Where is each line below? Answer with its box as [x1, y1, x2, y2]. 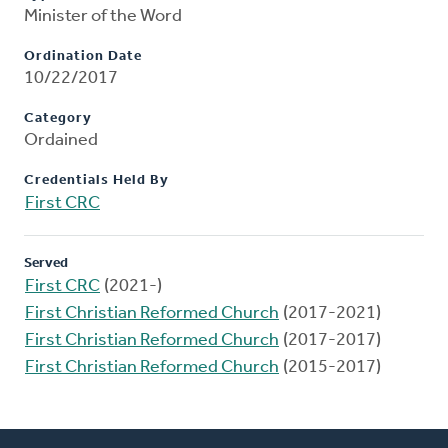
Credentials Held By [24, 173, 169, 189]
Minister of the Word [24, 7, 182, 27]
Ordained [24, 131, 98, 151]
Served [24, 256, 68, 272]
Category [24, 111, 92, 127]
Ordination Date [24, 49, 142, 65]
